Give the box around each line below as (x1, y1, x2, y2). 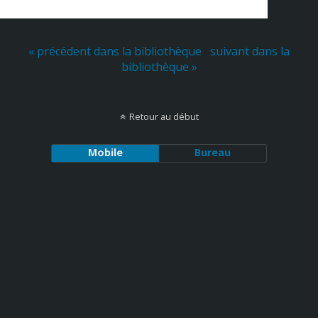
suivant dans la (210, 43, 290, 59)
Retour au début (128, 110, 199, 123)
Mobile (87, 146, 123, 159)
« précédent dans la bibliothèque (28, 43, 202, 59)
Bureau (194, 146, 231, 159)
